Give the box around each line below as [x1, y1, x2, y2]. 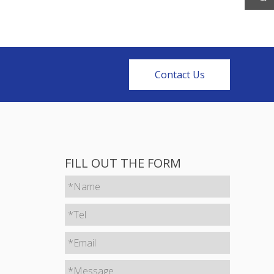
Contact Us [154, 68, 205, 81]
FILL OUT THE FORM [65, 155, 181, 171]
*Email [68, 236, 96, 250]
